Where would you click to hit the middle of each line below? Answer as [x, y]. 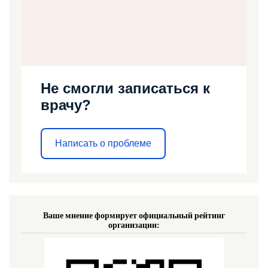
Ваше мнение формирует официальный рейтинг [134, 215]
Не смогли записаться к [125, 88]
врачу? [66, 105]
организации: [134, 225]
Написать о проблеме [103, 144]
